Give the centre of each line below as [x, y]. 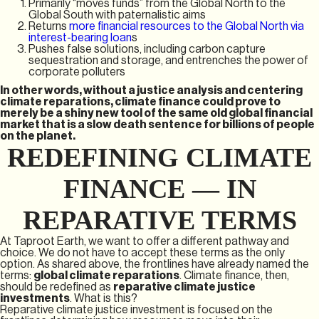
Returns [49, 26]
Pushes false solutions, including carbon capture [147, 49]
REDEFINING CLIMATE [159, 157]
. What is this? [105, 298]
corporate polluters [77, 72]
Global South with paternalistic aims [117, 15]
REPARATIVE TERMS [159, 220]
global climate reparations [106, 275]
